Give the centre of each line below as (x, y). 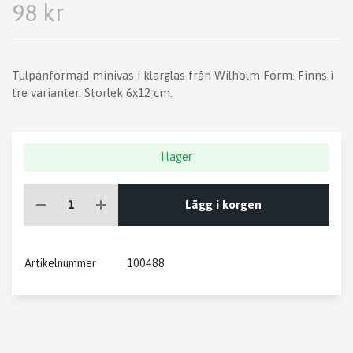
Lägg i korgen (224, 204)
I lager (176, 157)
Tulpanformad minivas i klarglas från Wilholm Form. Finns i (173, 76)
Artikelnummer (60, 264)
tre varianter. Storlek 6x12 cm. (92, 93)
